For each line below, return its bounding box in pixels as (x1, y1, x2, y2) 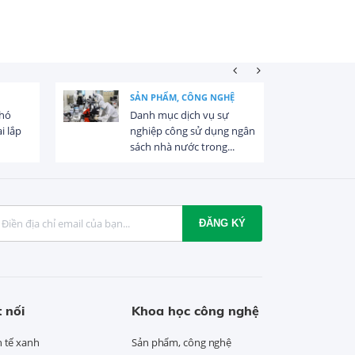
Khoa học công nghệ (132, 303, 259, 319)
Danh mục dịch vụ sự (130, 107, 229, 122)
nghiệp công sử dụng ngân (130, 123, 255, 138)
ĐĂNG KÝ (199, 217, 246, 230)
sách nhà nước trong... (130, 139, 235, 154)
